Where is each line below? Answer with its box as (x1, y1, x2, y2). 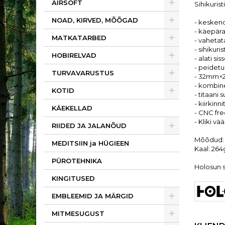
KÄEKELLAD (52, 104, 92, 112)
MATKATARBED (52, 34, 106, 42)
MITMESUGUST (52, 209, 104, 217)
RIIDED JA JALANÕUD (52, 122, 127, 130)
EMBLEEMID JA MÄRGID (52, 192, 134, 200)
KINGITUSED (52, 174, 95, 182)
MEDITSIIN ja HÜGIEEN (52, 139, 129, 147)
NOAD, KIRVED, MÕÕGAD (52, 16, 138, 24)
